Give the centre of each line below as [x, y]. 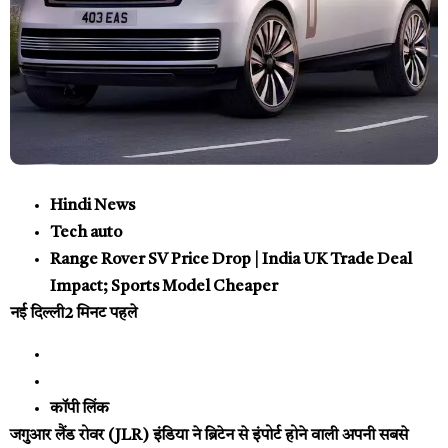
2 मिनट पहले [100, 313]
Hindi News [92, 205]
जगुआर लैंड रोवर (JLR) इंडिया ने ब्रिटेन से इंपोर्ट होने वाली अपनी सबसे [209, 436]
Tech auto [86, 232]
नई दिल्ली [37, 313]
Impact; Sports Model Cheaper [164, 286]
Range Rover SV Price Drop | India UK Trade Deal [231, 259]
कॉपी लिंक [79, 409]
